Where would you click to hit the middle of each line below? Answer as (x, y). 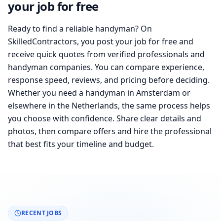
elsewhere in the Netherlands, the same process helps (109, 106)
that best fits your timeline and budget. (81, 144)
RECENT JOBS (42, 213)
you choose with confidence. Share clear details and (105, 118)
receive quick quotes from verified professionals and (106, 54)
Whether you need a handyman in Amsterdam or (99, 93)
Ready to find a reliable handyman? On (80, 29)
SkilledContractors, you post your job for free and (101, 41)
